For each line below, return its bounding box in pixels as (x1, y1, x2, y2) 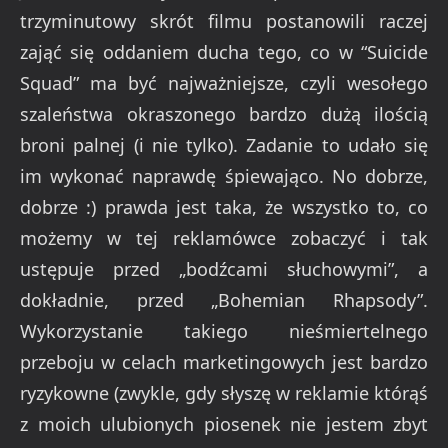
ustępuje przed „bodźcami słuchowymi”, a (20, 257, 428, 282)
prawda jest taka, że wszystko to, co (96, 195, 428, 220)
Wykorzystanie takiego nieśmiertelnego (20, 319, 428, 344)
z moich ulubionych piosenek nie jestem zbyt (20, 412, 428, 437)
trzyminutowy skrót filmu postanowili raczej (20, 9, 428, 34)
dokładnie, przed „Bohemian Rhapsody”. (20, 288, 428, 313)
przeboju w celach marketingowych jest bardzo (20, 350, 428, 375)
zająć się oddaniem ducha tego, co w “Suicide (20, 40, 428, 65)
